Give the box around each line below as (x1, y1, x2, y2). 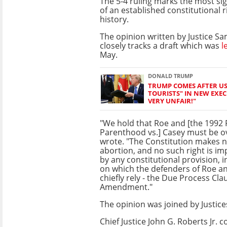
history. (100, 13, 129, 25)
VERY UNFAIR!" (148, 96, 196, 105)
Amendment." (100, 181, 153, 193)
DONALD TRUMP (148, 71, 193, 80)
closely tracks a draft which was (100, 40, 219, 51)
